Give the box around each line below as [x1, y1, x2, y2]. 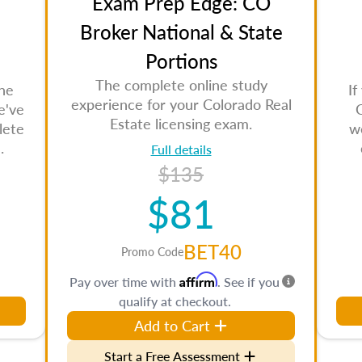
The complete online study [95, 74, 267, 95]
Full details [150, 140, 212, 158]
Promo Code [120, 243, 183, 259]
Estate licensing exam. [110, 113, 252, 133]
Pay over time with [69, 272, 179, 291]
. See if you [217, 272, 280, 291]
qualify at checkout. [118, 292, 231, 310]
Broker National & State [79, 18, 283, 45]
